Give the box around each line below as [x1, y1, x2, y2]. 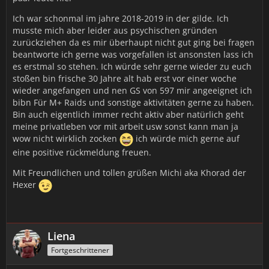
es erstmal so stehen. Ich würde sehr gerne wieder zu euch [13, 61, 252, 72]
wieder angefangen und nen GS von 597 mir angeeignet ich [13, 85, 252, 96]
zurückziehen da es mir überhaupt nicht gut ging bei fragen [13, 37, 255, 48]
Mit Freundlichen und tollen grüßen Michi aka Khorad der [13, 167, 246, 178]
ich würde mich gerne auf [133, 133, 240, 145]
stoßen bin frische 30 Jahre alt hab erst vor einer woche [13, 73, 237, 84]
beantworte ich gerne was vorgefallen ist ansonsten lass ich [13, 49, 253, 60]
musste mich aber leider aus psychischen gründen [13, 25, 217, 36]
